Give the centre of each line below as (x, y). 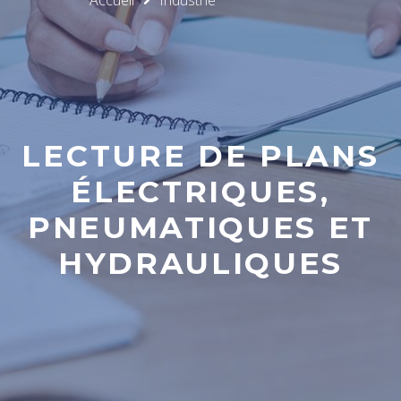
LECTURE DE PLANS (200, 155)
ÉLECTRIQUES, (200, 191)
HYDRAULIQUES (200, 262)
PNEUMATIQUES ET (200, 226)
